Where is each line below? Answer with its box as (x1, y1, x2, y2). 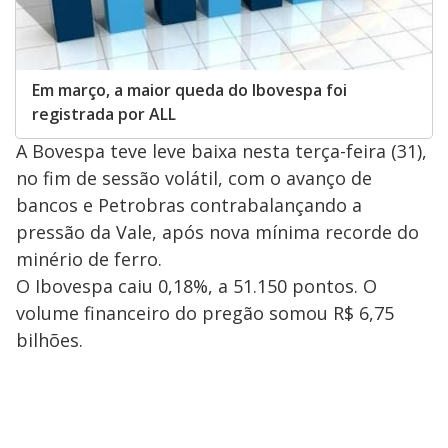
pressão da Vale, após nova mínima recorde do (16, 219, 419, 244)
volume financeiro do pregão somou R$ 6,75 (16, 300, 394, 325)
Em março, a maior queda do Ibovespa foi (32, 78, 347, 101)
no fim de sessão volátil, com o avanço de (16, 165, 372, 190)
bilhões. (16, 327, 83, 352)
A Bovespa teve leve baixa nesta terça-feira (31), (16, 138, 427, 163)
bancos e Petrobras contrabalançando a (16, 192, 362, 217)
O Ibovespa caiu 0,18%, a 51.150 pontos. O (16, 273, 377, 298)
